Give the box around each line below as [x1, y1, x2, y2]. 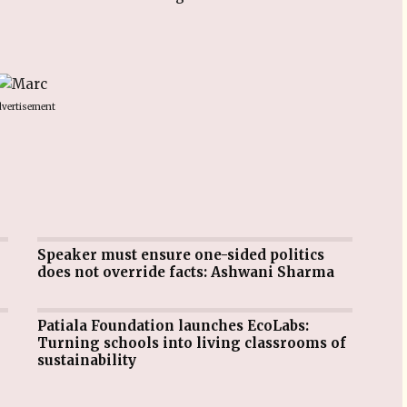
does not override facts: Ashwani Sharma [36, 263, 334, 281]
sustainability [36, 352, 136, 369]
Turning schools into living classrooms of [36, 334, 346, 352]
